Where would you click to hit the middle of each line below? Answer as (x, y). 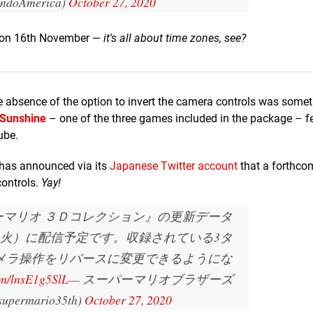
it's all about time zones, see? (175, 38)
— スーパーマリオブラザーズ (151, 278)
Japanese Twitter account (174, 166)
